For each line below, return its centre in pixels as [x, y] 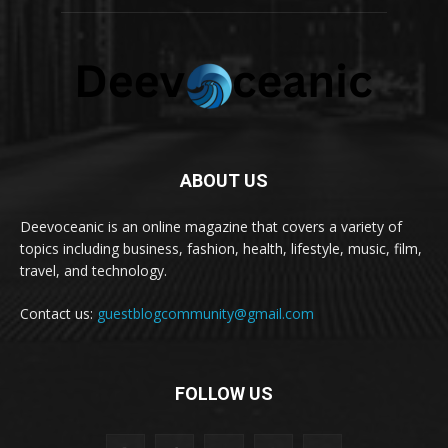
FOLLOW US [224, 393]
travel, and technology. [93, 270]
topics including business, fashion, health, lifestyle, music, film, [221, 248]
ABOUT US [224, 180]
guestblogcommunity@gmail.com [205, 313]
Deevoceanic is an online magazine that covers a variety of [211, 226]
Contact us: [58, 313]
